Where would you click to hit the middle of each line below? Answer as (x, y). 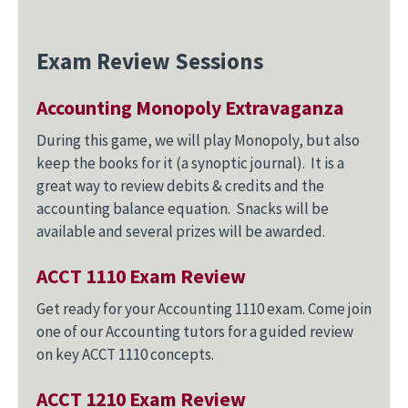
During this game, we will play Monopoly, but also (198, 141)
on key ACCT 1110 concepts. (125, 355)
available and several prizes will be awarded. (181, 232)
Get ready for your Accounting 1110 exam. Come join (204, 309)
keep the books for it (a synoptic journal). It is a (190, 163)
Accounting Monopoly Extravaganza (190, 108)
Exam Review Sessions (150, 61)
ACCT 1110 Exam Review (141, 277)
